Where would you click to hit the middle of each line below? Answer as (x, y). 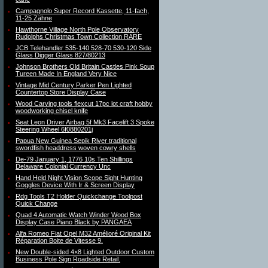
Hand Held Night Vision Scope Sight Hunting (79, 178)
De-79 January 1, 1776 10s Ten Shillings (74, 159)
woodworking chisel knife (52, 111)
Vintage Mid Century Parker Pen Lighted (74, 85)
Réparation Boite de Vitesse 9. (59, 240)
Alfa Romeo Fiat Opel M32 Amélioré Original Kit (83, 233)
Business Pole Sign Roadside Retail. (68, 259)
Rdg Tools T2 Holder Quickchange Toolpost (79, 196)
